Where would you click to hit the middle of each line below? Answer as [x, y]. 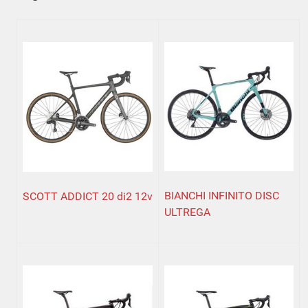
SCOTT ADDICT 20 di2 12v [88, 196]
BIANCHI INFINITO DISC [222, 195]
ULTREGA [187, 212]
